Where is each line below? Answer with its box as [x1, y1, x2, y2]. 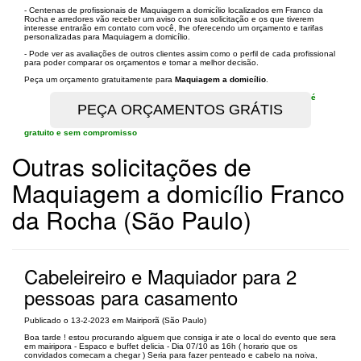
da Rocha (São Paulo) [12, 201, 251, 237]
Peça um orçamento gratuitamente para [24, 74, 175, 84]
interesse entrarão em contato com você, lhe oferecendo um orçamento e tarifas [24, 23, 323, 32]
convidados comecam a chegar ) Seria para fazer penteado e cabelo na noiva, [24, 350, 317, 359]
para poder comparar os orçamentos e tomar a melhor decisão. [24, 57, 259, 67]
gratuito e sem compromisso [24, 127, 137, 137]
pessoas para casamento [24, 282, 238, 311]
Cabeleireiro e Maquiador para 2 [24, 261, 297, 290]
